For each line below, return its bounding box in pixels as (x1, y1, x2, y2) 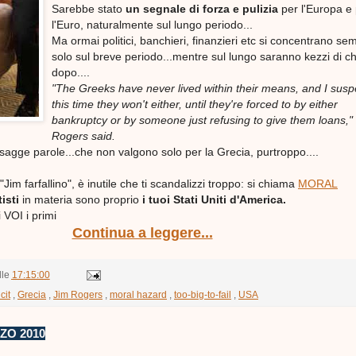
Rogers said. (52, 130, 115, 143)
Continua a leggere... (72, 225, 213, 242)
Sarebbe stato (52, 2, 126, 16)
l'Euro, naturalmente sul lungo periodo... (52, 18, 253, 32)
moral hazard (110, 289, 167, 300)
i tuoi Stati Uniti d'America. (142, 193, 286, 207)
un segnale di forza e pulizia (126, 2, 278, 16)
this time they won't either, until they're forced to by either (52, 98, 338, 111)
